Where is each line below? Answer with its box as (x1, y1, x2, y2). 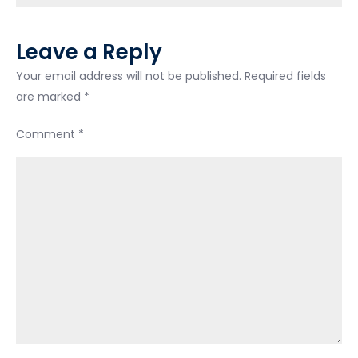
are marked (16, 88, 84, 105)
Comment (16, 125, 78, 142)
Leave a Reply (16, 37, 162, 66)
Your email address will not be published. (16, 67, 241, 84)
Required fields (245, 67, 326, 84)
